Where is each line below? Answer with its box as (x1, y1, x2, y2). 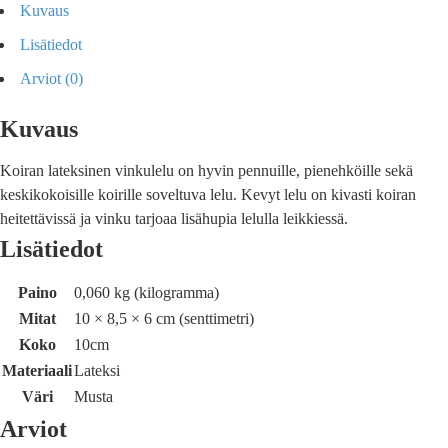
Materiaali (2, 362, 72, 380)
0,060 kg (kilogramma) (74, 284, 219, 302)
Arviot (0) (20, 70, 83, 88)
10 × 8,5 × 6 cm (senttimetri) (74, 310, 254, 328)
